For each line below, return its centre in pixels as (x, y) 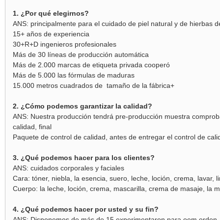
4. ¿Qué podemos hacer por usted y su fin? (85, 209)
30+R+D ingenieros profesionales (64, 44)
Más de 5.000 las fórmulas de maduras (73, 75)
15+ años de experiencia (51, 34)
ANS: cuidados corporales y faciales (68, 168)
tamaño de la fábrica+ (139, 85)
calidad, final (32, 127)
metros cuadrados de (69, 85)
